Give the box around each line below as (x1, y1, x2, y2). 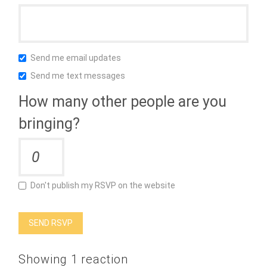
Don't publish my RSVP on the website (29, 181, 176, 191)
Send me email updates (29, 53, 122, 63)
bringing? (18, 115, 80, 133)
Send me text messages (29, 71, 126, 81)
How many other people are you (18, 93, 227, 111)
